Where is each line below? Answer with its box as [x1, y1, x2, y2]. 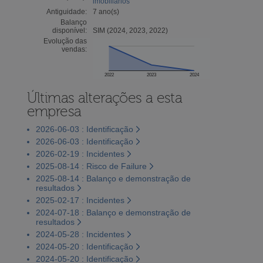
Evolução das [43, 36, 87, 45]
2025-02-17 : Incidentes [35, 195, 124, 205]
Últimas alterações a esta [26, 89, 183, 106]
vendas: [61, 45, 87, 53]
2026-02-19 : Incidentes [35, 149, 124, 159]
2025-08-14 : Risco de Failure [35, 161, 147, 171]
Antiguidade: [46, 7, 87, 16]
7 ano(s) [92, 7, 119, 16]
